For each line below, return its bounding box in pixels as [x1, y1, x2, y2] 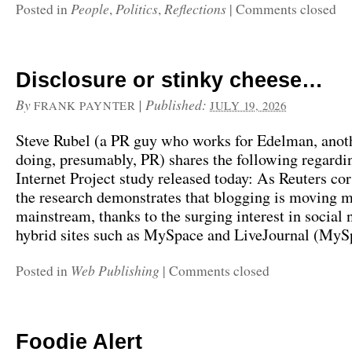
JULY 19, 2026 [210, 97, 287, 113]
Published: [145, 95, 211, 114]
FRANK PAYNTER [34, 97, 136, 113]
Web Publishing [71, 261, 159, 280]
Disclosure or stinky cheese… [16, 68, 323, 92]
